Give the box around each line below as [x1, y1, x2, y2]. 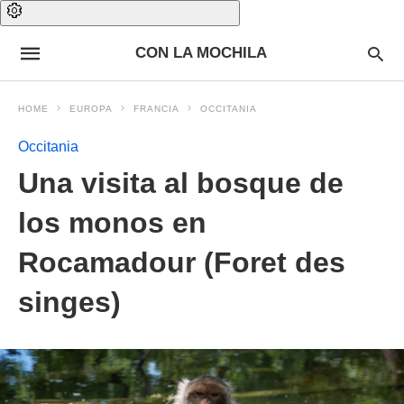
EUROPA [69, 104, 113, 114]
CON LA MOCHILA [134, 44, 267, 61]
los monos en [18, 207, 207, 239]
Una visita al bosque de [18, 167, 344, 199]
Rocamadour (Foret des [18, 246, 345, 279]
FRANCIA [133, 104, 179, 114]
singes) [18, 286, 121, 318]
